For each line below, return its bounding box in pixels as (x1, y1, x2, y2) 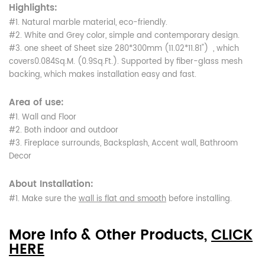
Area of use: (9, 95, 64, 110)
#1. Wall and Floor (9, 111, 76, 124)
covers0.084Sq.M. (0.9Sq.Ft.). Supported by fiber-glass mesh (9, 55, 243, 68)
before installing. (166, 192, 232, 205)
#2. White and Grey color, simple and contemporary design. (9, 29, 240, 42)
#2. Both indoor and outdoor (9, 124, 118, 137)
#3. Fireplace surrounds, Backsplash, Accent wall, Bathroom (9, 137, 238, 150)
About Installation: (9, 176, 93, 192)
